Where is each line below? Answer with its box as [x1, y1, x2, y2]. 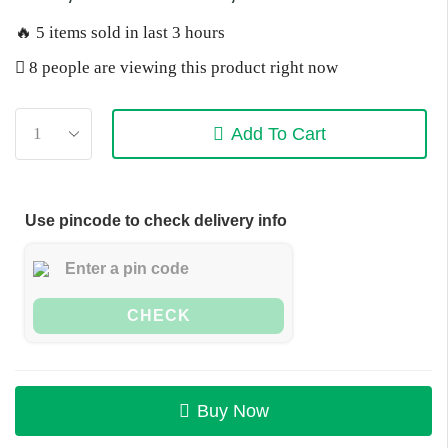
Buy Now [196, 401, 269, 422]
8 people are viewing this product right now [25, 58, 338, 78]
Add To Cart [231, 124, 327, 145]
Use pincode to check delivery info [25, 212, 287, 230]
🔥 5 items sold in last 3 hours [15, 23, 225, 43]
